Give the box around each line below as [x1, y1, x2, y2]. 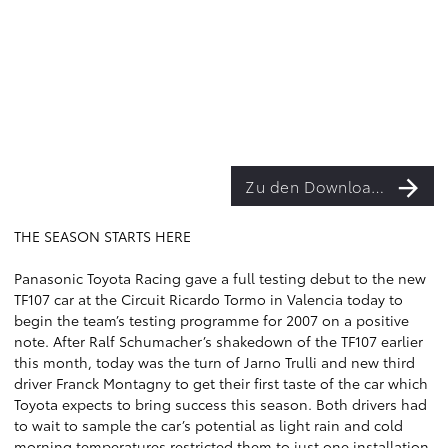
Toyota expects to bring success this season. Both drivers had [14, 394, 427, 414]
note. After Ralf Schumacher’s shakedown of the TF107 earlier [14, 331, 423, 351]
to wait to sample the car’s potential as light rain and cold [14, 415, 403, 435]
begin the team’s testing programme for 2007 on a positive [14, 310, 409, 330]
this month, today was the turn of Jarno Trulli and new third [14, 352, 415, 372]
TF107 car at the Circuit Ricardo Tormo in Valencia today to [14, 289, 403, 309]
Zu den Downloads [371, 175, 384, 197]
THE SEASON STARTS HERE [14, 226, 191, 246]
